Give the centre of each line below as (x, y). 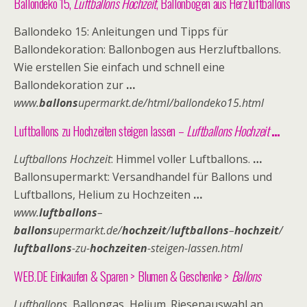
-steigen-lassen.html (195, 248)
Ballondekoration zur (70, 85)
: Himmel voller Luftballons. (182, 159)
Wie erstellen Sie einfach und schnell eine (119, 67)
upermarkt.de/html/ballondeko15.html (171, 103)
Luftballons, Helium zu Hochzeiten (103, 195)
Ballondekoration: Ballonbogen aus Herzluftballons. (147, 49)
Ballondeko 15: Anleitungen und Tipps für (121, 32)
